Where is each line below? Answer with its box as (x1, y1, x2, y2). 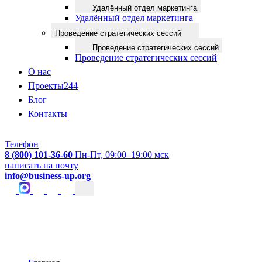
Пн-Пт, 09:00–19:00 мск (75, 150, 169, 160)
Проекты (28, 81, 64, 91)
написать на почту (5, 160, 78, 170)
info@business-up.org (5, 171, 91, 181)
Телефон (5, 139, 39, 149)
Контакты (28, 109, 67, 119)
